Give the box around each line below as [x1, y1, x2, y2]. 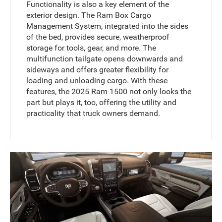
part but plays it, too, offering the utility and [26, 97, 177, 107]
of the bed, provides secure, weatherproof [26, 32, 170, 42]
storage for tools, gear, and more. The [26, 43, 157, 53]
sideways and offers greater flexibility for [26, 64, 169, 74]
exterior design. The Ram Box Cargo [26, 10, 152, 20]
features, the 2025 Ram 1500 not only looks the [26, 86, 192, 96]
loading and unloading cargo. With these [26, 75, 168, 85]
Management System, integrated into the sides [26, 21, 189, 31]
